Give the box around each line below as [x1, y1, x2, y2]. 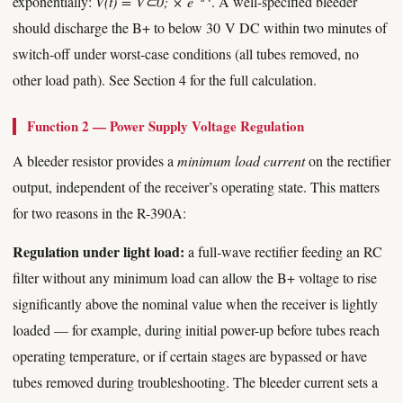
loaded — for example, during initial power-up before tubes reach [13, 320, 380, 339]
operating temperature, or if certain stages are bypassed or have [13, 346, 367, 365]
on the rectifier [305, 151, 390, 170]
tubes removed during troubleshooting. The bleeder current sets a [13, 372, 378, 391]
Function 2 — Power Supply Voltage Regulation [27, 116, 304, 136]
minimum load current [177, 151, 305, 170]
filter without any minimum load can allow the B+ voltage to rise [13, 268, 377, 287]
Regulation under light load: [13, 241, 184, 262]
